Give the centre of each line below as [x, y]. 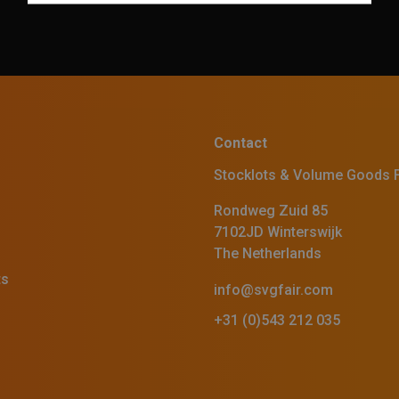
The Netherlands [268, 254]
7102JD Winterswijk [278, 232]
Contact [240, 143]
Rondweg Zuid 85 [271, 211]
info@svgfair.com [273, 290]
